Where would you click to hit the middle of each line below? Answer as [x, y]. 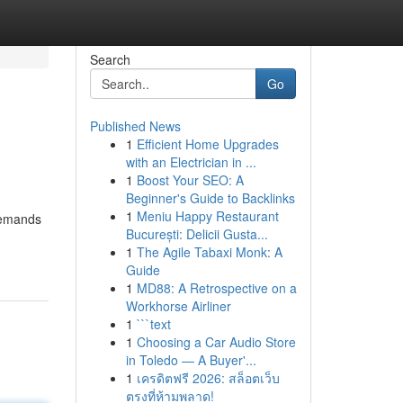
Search [110, 59]
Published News [135, 126]
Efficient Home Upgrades [207, 144]
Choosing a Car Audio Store [216, 342]
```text [153, 324]
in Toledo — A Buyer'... [191, 360]
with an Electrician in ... [191, 162]
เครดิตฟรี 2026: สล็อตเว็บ [208, 378]
